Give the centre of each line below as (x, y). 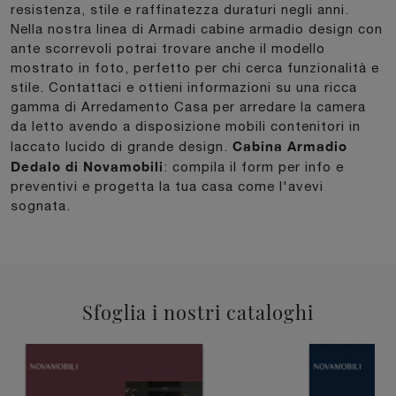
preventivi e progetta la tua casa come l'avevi (167, 186)
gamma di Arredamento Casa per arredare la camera (188, 106)
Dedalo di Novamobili (87, 166)
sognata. (41, 205)
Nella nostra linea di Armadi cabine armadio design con (197, 28)
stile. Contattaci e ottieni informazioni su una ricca (184, 87)
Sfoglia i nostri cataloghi (198, 311)
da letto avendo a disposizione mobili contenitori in (186, 126)
